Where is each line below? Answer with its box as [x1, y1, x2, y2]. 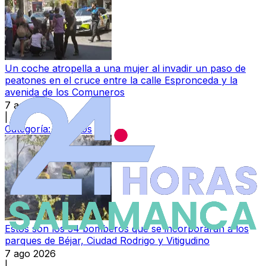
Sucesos [53, 123, 92, 135]
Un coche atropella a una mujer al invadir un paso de [5, 62, 246, 75]
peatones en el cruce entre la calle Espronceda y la [5, 74, 237, 87]
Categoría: [5, 123, 53, 135]
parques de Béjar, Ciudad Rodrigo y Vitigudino [5, 235, 210, 247]
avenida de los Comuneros [5, 86, 125, 99]
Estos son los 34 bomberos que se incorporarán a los [5, 223, 249, 235]
